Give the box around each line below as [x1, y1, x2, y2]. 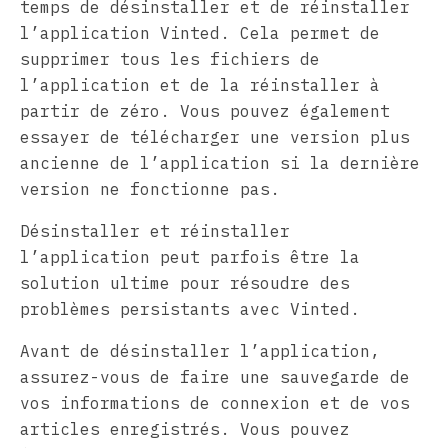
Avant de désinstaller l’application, [20, 340, 380, 361]
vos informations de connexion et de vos [20, 392, 410, 413]
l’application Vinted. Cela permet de [20, 22, 380, 43]
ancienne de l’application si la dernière [20, 152, 420, 173]
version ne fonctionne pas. [20, 178, 280, 199]
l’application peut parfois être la [20, 246, 360, 267]
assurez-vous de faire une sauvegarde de [20, 366, 410, 387]
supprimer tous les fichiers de [20, 48, 320, 69]
